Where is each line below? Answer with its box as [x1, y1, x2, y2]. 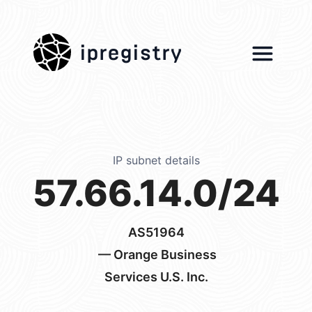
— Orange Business [95, 247, 217, 262]
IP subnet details [112, 153, 200, 167]
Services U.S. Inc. [104, 270, 208, 284]
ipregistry [79, 34, 182, 63]
